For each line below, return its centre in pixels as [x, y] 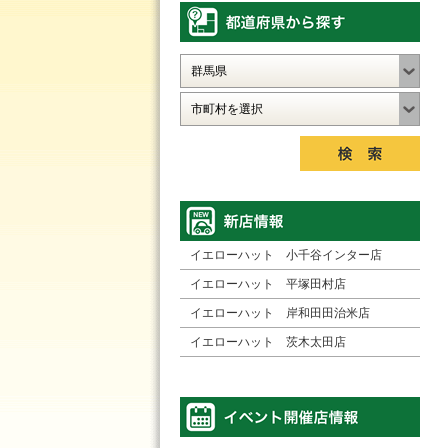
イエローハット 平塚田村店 [268, 284]
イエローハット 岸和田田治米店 [280, 313]
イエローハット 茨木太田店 [268, 342]
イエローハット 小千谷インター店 [286, 255]
